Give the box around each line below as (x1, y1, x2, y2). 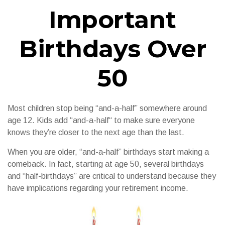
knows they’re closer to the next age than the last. (8, 128, 184, 137)
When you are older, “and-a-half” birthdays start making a (8, 148, 209, 156)
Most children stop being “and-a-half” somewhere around (8, 104, 207, 113)
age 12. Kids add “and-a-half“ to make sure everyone (8, 116, 195, 125)
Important (49, 5, 176, 34)
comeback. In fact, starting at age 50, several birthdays (8, 160, 204, 168)
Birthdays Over (19, 34, 206, 63)
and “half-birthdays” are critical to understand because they (8, 172, 216, 180)
